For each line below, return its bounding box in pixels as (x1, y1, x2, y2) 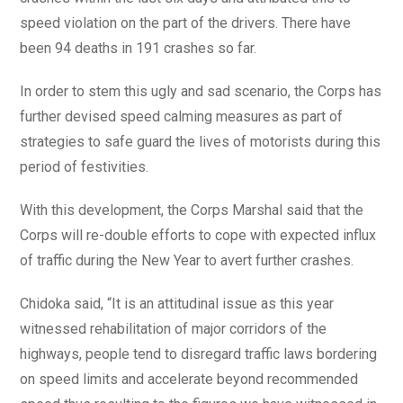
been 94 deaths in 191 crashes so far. (20, 40, 257, 57)
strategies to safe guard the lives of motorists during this (20, 133, 381, 150)
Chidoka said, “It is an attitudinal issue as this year (20, 295, 335, 312)
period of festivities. (20, 158, 149, 175)
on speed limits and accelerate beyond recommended (20, 371, 359, 388)
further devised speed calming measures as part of (20, 108, 344, 125)
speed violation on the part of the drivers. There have (20, 14, 352, 31)
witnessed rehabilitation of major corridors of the (20, 320, 327, 337)
